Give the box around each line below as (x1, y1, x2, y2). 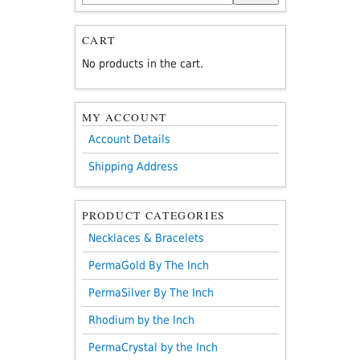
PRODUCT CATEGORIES (81, 208, 227, 223)
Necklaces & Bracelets (88, 231, 204, 244)
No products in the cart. (81, 57, 203, 71)
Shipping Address (88, 160, 178, 174)
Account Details (88, 133, 170, 146)
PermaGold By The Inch (88, 258, 209, 272)
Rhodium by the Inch (88, 313, 194, 326)
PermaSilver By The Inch (88, 285, 214, 299)
